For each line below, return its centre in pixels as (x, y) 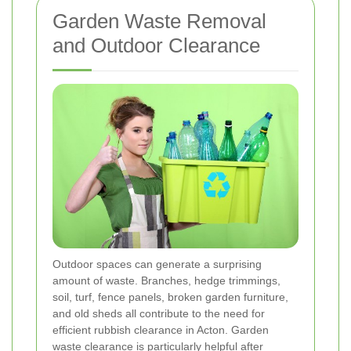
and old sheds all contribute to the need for (159, 314)
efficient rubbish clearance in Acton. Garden (161, 330)
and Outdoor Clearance (156, 46)
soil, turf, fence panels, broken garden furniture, (170, 297)
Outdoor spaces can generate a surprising (157, 264)
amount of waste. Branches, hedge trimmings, (166, 281)
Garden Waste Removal (159, 22)
